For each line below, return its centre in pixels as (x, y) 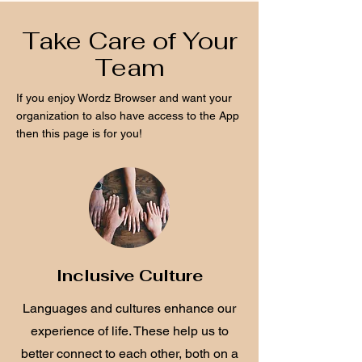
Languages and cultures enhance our (129, 308)
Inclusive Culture (129, 275)
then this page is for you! (79, 133)
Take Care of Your (129, 40)
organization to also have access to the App (128, 115)
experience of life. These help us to (129, 330)
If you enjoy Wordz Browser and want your (124, 97)
